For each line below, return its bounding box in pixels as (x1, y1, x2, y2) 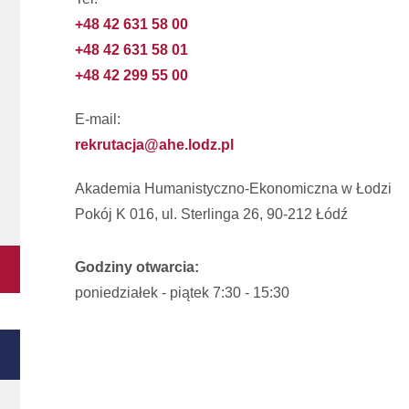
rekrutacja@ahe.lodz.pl (75, 137, 234, 153)
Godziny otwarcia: (75, 259, 199, 276)
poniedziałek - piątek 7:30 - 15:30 (75, 285, 289, 301)
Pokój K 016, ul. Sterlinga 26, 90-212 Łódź (75, 206, 348, 223)
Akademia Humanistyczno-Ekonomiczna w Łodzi (75, 181, 392, 197)
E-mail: (75, 111, 121, 128)
